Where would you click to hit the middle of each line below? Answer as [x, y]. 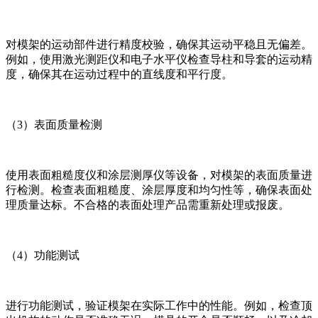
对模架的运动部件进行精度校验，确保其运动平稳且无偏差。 [159, 44]
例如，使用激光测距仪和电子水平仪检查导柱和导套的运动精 [159, 59]
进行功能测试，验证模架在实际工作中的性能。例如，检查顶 [159, 305]
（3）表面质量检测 [54, 124]
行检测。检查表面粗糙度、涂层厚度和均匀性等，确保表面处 [159, 190]
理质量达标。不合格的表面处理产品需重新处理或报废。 [148, 204]
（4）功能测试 [43, 255]
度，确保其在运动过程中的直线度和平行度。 [119, 74]
